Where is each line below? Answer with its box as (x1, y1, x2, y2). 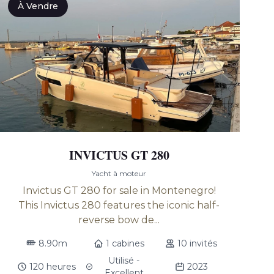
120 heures (29, 261, 76, 272)
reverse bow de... (78, 214, 160, 226)
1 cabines (106, 238, 145, 249)
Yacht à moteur (92, 169, 147, 178)
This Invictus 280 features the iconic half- (18, 199, 220, 211)
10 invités (177, 238, 218, 249)
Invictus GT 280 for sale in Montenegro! (22, 185, 216, 196)
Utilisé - (108, 255, 140, 266)
